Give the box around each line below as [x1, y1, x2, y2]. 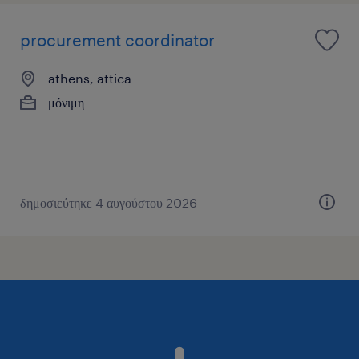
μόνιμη [48, 94, 84, 110]
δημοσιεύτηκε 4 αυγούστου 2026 [20, 194, 197, 210]
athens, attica [48, 70, 131, 86]
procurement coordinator [20, 30, 215, 50]
